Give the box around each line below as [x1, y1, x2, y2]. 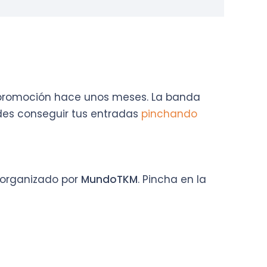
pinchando [141, 107, 197, 122]
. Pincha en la [138, 172, 206, 187]
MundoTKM [81, 172, 138, 187]
